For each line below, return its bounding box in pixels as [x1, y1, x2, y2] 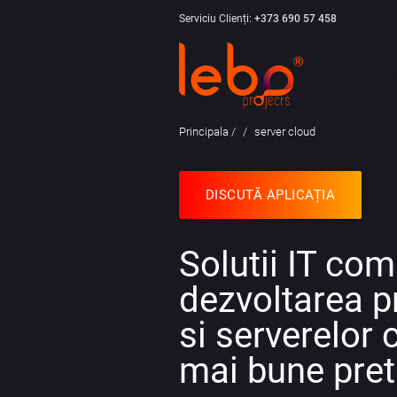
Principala [178, 125, 231, 138]
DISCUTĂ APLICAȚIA [205, 187, 336, 203]
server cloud [253, 125, 315, 138]
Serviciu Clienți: [178, 12, 254, 25]
